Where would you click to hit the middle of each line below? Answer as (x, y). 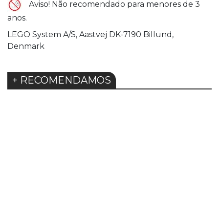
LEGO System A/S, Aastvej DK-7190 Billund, (90, 35)
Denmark (26, 46)
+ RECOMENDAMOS (62, 80)
